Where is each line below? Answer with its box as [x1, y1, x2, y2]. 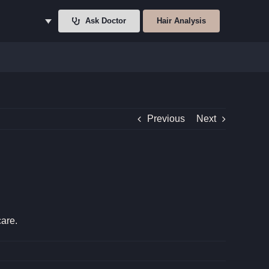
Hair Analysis [157, 16, 207, 25]
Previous [147, 113, 185, 124]
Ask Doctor [85, 16, 127, 25]
